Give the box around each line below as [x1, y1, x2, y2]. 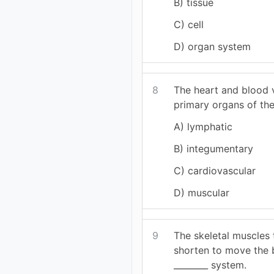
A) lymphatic [174, 120, 233, 133]
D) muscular [174, 186, 230, 199]
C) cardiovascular [174, 164, 256, 177]
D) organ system [174, 40, 251, 53]
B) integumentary [174, 142, 254, 155]
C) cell [174, 18, 204, 31]
